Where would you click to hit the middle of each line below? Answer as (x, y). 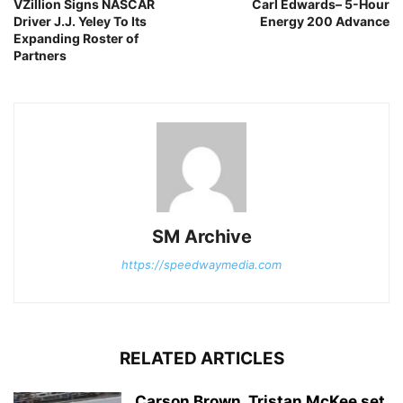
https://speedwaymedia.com (201, 265)
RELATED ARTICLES (201, 359)
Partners (40, 56)
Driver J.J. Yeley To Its (80, 22)
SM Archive (201, 237)
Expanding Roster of (76, 39)
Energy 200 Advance (325, 22)
